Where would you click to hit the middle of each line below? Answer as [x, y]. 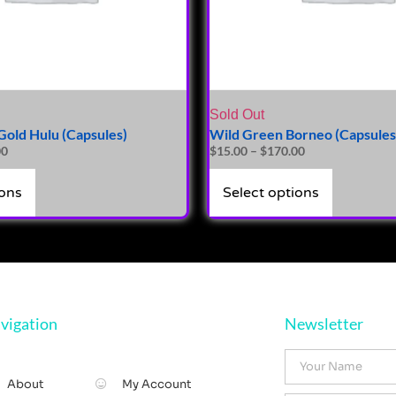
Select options [271, 192]
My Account [156, 384]
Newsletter [324, 323]
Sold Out [237, 114]
